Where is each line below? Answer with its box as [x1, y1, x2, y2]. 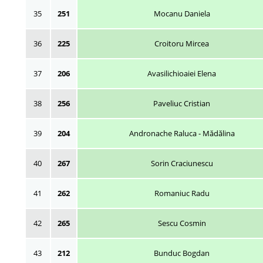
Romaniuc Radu [154, 188, 210, 198]
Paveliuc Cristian [153, 98, 210, 109]
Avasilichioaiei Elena [147, 68, 216, 79]
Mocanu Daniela [153, 8, 210, 19]
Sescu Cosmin [157, 218, 206, 228]
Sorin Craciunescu [150, 158, 213, 168]
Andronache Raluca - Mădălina [129, 128, 235, 139]
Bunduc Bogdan [154, 248, 210, 258]
